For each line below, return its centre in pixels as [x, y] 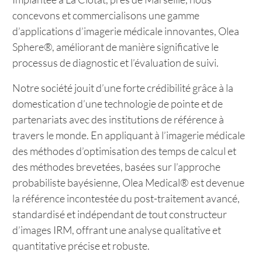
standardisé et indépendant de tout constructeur [120, 214]
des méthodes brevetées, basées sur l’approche [116, 167]
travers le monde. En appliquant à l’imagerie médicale [129, 135]
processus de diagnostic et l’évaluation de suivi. [116, 63]
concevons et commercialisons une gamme [106, 15]
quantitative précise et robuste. [81, 246]
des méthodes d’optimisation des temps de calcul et [124, 151]
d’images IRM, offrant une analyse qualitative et [117, 230]
